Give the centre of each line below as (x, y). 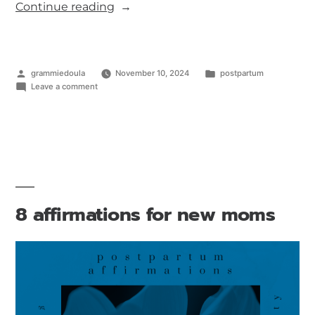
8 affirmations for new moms (146, 215)
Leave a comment (64, 87)
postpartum (242, 73)
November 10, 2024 (153, 73)
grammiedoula (58, 73)
